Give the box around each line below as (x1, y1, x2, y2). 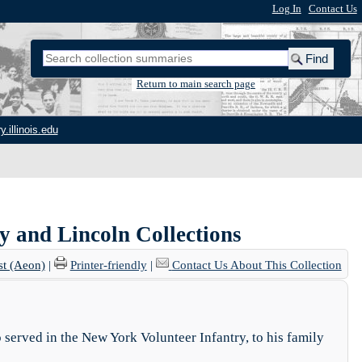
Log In (271, 2, 301, 15)
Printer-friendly (69, 258, 147, 271)
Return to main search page (136, 78, 255, 90)
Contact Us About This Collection (171, 258, 342, 271)
